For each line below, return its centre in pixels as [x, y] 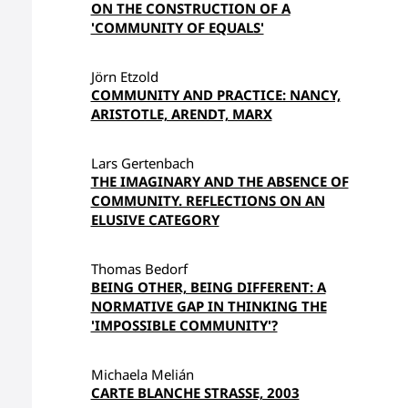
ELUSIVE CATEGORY [155, 219]
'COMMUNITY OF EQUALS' [177, 27]
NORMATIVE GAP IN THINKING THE [209, 306]
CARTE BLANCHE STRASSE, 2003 [195, 393]
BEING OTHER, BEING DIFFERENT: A [208, 287]
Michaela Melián [142, 374]
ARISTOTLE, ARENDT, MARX [181, 114]
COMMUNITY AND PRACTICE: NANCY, [215, 95]
